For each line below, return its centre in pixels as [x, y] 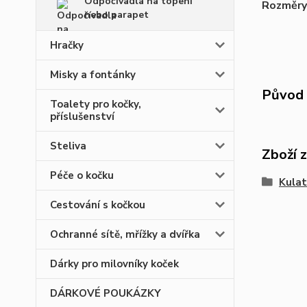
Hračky [67, 45]
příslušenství [82, 116]
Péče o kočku [82, 175]
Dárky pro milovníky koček [114, 264]
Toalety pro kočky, [96, 104]
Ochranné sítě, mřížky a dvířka [125, 234]
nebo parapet [116, 15]
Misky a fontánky [93, 75]
